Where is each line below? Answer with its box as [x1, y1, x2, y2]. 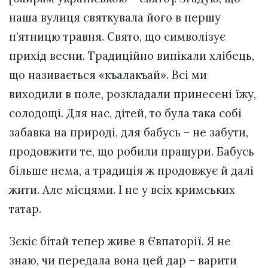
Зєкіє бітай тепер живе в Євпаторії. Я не [9, 234, 231, 249]
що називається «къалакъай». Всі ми [9, 68, 207, 83]
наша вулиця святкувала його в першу [9, 10, 221, 25]
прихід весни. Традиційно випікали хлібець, [9, 48, 254, 63]
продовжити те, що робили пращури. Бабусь [9, 144, 254, 159]
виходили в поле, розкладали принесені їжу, [9, 87, 256, 102]
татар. [9, 202, 41, 217]
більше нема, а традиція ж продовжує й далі [9, 163, 254, 178]
